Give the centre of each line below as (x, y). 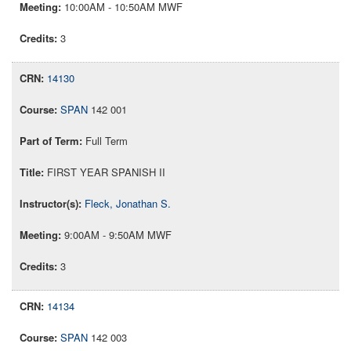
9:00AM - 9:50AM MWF (118, 235)
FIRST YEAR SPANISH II (106, 172)
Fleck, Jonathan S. (128, 204)
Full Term (107, 141)
